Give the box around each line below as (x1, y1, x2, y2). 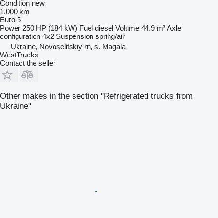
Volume (115, 24, 139, 32)
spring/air (95, 32, 125, 40)
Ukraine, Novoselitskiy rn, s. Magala (11, 42, 126, 51)
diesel (95, 24, 113, 32)
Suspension (56, 32, 93, 40)
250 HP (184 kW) (22, 24, 77, 32)
